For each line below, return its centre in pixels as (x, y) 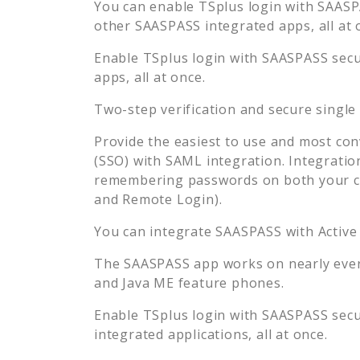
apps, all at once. (150, 77)
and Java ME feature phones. (189, 282)
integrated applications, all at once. (211, 334)
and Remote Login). (158, 199)
